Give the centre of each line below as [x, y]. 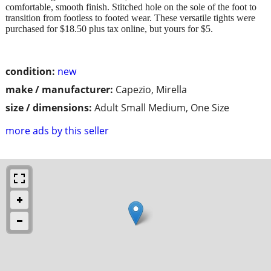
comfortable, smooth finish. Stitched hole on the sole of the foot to [131, 7]
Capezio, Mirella [151, 89]
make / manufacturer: [59, 89]
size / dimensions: [49, 107]
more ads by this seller [57, 130]
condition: [30, 71]
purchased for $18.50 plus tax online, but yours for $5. [109, 28]
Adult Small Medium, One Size [162, 107]
